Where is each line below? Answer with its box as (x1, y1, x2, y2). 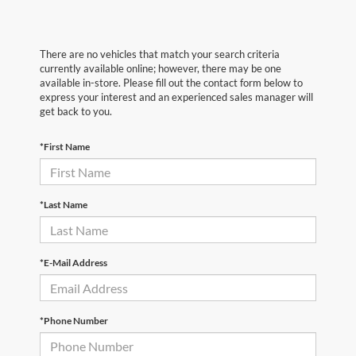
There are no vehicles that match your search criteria (40, 48, 280, 61)
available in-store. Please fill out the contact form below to (40, 76, 303, 90)
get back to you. (40, 105, 112, 118)
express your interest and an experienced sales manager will (40, 91, 313, 104)
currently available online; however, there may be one (40, 62, 281, 75)
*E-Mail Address (40, 257, 107, 269)
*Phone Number (40, 315, 108, 327)
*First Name (40, 141, 90, 153)
